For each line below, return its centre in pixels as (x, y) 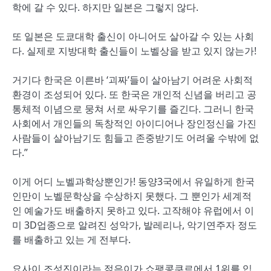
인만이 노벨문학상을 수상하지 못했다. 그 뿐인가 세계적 (132, 196)
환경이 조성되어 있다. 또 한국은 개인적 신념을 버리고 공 (134, 94)
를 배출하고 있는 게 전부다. (71, 240)
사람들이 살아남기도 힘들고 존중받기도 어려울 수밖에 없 (135, 138)
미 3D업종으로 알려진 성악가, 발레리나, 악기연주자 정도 (135, 225)
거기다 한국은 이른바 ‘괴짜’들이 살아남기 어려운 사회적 (132, 80)
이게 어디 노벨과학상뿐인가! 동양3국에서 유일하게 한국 (133, 181)
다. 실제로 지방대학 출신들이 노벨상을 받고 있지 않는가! (134, 51)
